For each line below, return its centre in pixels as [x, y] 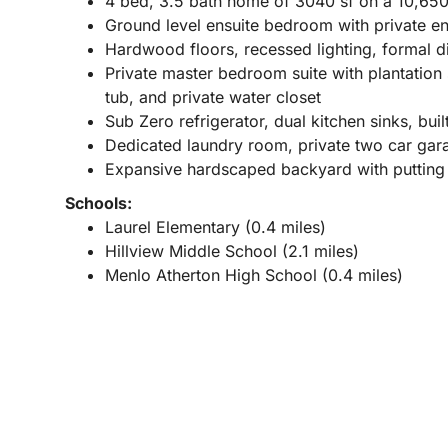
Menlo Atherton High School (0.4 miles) [254, 275]
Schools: [98, 203]
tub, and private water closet [213, 97]
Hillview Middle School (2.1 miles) [232, 251]
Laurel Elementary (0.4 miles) [215, 227]
